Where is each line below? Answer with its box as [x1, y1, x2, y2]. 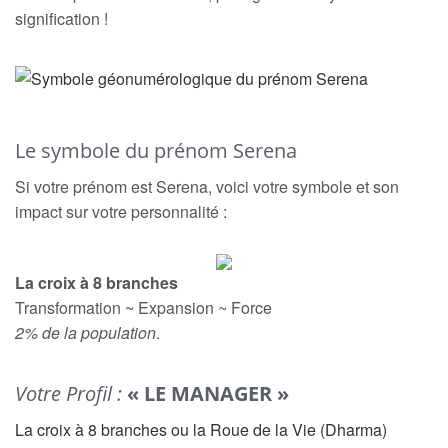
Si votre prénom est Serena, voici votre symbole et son [15, 175, 399, 198]
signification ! [15, 7, 108, 30]
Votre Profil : [15, 380, 127, 407]
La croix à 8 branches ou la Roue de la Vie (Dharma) [15, 418, 387, 441]
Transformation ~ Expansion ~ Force [15, 296, 272, 319]
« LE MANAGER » [127, 380, 289, 407]
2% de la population [15, 321, 156, 344]
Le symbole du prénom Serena [15, 137, 297, 164]
